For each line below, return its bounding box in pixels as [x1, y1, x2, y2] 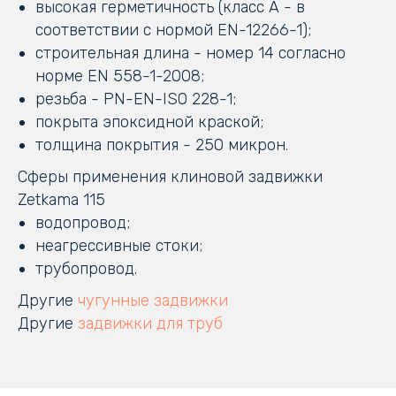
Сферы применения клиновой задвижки [18, 167, 323, 187]
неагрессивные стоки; [35, 236, 202, 256]
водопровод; [35, 213, 130, 233]
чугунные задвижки [78, 291, 228, 311]
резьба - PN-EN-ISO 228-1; [35, 89, 236, 110]
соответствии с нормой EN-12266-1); [35, 20, 311, 41]
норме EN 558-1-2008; [35, 66, 204, 87]
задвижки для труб [78, 314, 223, 334]
